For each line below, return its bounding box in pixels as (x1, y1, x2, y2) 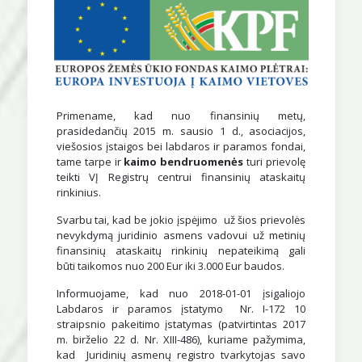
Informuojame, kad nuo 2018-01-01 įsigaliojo (56, 285, 306, 301)
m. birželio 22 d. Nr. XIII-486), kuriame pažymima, (56, 331, 306, 347)
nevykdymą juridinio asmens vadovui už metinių (56, 227, 306, 242)
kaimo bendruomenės (124, 154, 244, 169)
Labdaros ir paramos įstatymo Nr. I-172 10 (56, 301, 306, 316)
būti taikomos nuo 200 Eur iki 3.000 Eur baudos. (56, 258, 284, 273)
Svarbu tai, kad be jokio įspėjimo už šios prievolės (56, 212, 306, 227)
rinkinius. (56, 184, 101, 200)
